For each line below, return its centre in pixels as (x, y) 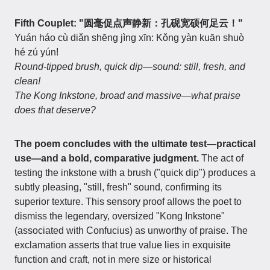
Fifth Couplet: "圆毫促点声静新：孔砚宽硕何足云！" (129, 23)
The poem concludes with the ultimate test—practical (135, 144)
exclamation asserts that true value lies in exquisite (123, 245)
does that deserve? (55, 110)
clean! (27, 81)
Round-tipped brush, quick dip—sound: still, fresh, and (130, 67)
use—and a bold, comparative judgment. (107, 158)
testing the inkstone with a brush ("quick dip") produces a (135, 173)
